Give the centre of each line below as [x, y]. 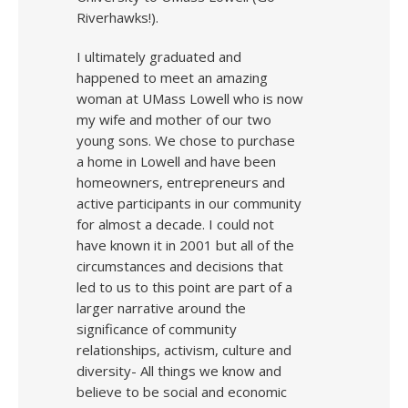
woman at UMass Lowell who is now [190, 98]
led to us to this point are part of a [184, 287]
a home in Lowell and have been [176, 161]
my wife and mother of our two [174, 119]
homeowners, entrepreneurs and [181, 182]
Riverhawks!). [117, 17]
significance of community [157, 329]
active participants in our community [189, 203]
